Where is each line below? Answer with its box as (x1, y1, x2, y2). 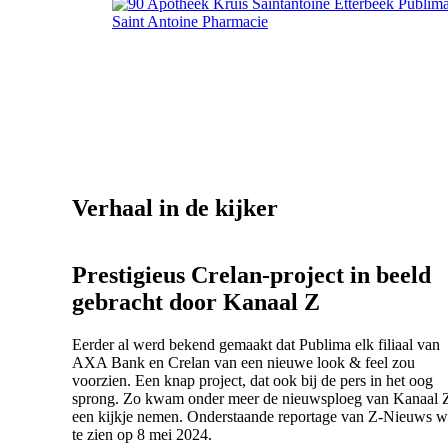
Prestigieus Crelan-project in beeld (72, 261, 431, 288)
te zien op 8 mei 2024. (72, 425, 212, 443)
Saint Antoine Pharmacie (112, 12, 268, 30)
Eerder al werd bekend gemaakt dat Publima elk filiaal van (72, 335, 440, 353)
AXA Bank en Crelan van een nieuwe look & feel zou (72, 353, 415, 371)
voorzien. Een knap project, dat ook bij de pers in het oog (72, 371, 433, 389)
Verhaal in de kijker (72, 194, 278, 221)
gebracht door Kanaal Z (72, 288, 320, 315)
